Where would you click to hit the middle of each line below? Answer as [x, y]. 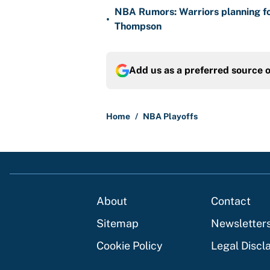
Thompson [138, 27]
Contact [231, 201]
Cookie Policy [130, 246]
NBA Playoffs [170, 117]
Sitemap [118, 224]
